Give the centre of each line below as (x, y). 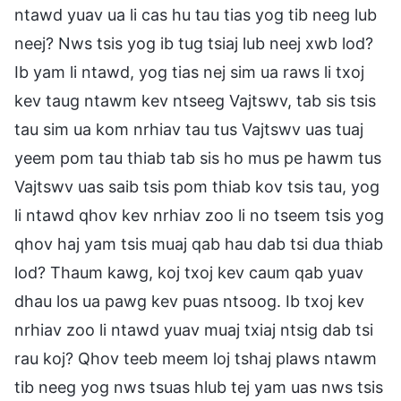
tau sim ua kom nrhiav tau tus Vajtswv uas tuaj (189, 129)
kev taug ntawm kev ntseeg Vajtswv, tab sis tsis (195, 100)
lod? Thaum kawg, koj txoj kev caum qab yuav (189, 272)
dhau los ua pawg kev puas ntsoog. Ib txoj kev (189, 301)
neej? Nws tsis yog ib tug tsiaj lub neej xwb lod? (194, 43)
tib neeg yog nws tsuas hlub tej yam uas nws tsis (199, 387)
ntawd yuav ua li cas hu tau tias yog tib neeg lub (196, 14)
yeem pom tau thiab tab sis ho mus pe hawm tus (198, 158)
